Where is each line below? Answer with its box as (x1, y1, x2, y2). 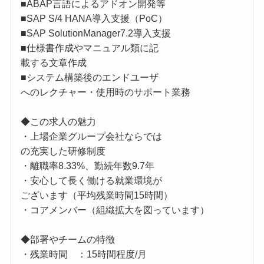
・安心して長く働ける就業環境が (20, 175, 162, 186)
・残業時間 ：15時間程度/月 (20, 249, 147, 259)
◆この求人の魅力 (20, 116, 96, 127)
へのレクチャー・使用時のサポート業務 (20, 87, 190, 97)
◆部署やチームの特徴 (20, 234, 115, 245)
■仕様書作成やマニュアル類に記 (20, 42, 159, 53)
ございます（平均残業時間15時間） (20, 190, 173, 200)
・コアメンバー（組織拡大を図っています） (20, 204, 209, 215)
